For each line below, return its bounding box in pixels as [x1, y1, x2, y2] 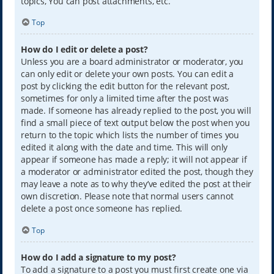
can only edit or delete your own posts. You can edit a [20, 68, 234, 80]
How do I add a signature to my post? [20, 251, 176, 263]
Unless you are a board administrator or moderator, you [20, 56, 244, 68]
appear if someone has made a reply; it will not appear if [20, 154, 247, 166]
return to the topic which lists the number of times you [20, 129, 239, 141]
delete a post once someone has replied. [20, 202, 183, 215]
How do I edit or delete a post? [20, 43, 148, 56]
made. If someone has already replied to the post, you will [20, 105, 251, 117]
